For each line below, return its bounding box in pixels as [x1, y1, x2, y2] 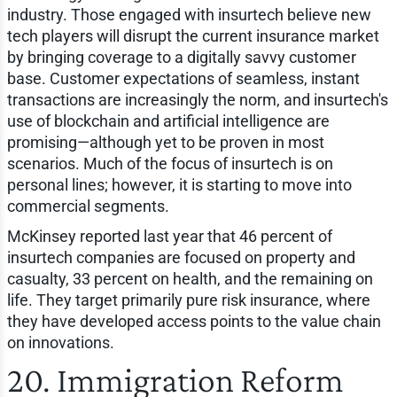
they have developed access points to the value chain [6, 311, 381, 331]
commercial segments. [6, 196, 169, 215]
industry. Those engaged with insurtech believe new [6, 4, 371, 24]
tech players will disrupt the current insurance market [6, 26, 379, 45]
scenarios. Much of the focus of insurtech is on [6, 153, 333, 173]
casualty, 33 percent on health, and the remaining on [6, 269, 373, 288]
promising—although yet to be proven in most [6, 132, 324, 152]
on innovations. [6, 332, 114, 352]
